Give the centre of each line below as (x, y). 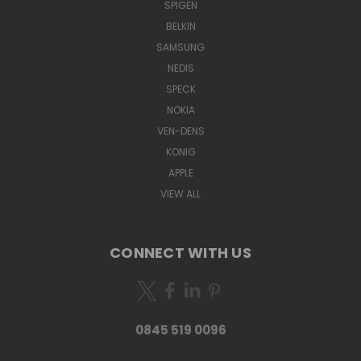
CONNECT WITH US (180, 252)
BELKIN (180, 26)
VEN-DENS (180, 131)
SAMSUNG (180, 47)
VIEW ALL (180, 193)
